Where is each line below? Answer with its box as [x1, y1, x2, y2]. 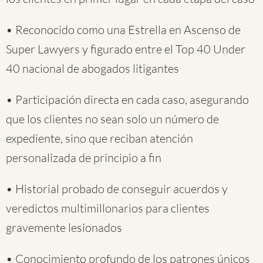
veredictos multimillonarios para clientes [6, 201, 210, 215]
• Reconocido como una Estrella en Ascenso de [6, 22, 241, 37]
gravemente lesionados [6, 220, 122, 235]
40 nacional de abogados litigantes [6, 61, 179, 76]
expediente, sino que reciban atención [6, 131, 193, 146]
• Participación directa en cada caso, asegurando [6, 92, 249, 107]
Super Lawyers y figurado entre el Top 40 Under [6, 42, 245, 56]
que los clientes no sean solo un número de [6, 112, 219, 126]
